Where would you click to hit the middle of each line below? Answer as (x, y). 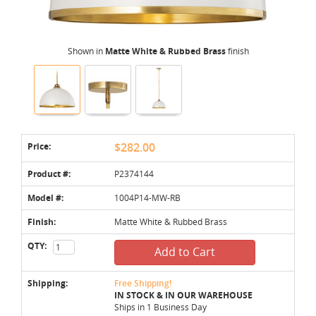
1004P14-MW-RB (147, 197)
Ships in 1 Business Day (160, 306)
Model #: (45, 197)
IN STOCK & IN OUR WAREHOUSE (183, 295)
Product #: (49, 174)
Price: (39, 146)
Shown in (86, 50)
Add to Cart (185, 252)
